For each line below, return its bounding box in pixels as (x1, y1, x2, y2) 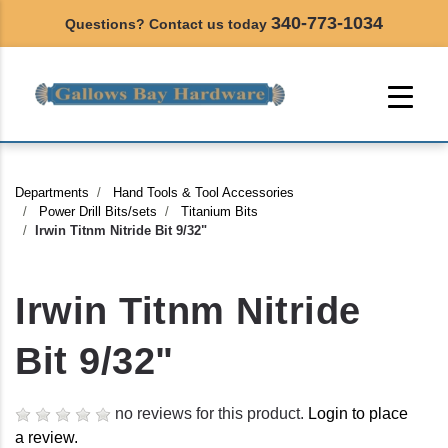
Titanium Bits (181, 204, 258, 220)
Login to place (308, 405, 408, 423)
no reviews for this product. (111, 405, 308, 423)
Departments (15, 185, 89, 201)
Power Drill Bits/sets (39, 204, 157, 220)
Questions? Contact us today (65, 16, 271, 32)
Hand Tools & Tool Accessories (113, 185, 294, 201)
